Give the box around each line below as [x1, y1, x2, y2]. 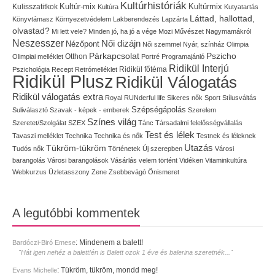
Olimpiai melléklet [12, 52, 63, 60]
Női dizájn [101, 37, 141, 48]
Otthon [65, 52, 87, 60]
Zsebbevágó [109, 168, 146, 176]
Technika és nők [94, 131, 143, 139]
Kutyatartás [224, 2, 258, 10]
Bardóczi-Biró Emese [12, 239, 76, 247]
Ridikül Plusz [12, 71, 114, 91]
